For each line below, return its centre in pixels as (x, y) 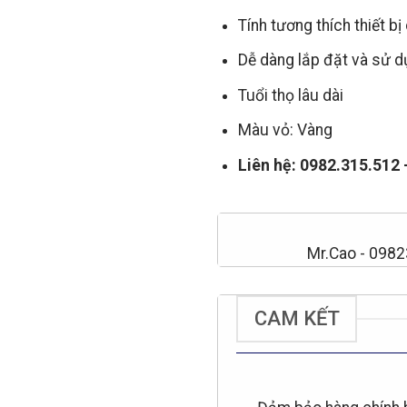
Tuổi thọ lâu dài (290, 95)
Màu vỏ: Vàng (285, 130)
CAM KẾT (297, 319)
